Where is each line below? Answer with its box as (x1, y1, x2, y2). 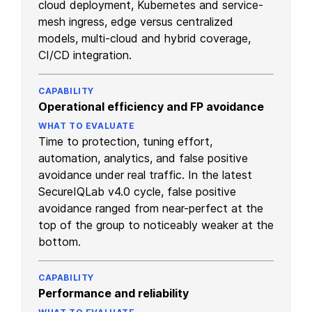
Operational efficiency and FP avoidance (38, 99, 264, 114)
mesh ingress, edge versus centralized (38, 14, 233, 29)
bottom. (38, 234, 81, 249)
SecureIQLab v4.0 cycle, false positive (38, 184, 236, 198)
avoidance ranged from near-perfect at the (38, 201, 263, 215)
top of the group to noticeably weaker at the (38, 217, 274, 232)
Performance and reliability (38, 286, 189, 300)
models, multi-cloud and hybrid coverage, (38, 31, 251, 45)
